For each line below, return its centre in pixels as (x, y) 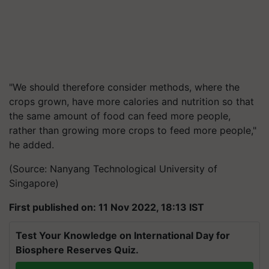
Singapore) (34, 183)
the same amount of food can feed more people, (120, 116)
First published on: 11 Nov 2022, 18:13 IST (107, 207)
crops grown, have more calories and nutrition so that (131, 101)
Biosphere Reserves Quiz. (77, 250)
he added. (32, 145)
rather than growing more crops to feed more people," (133, 130)
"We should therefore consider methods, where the (124, 87)
